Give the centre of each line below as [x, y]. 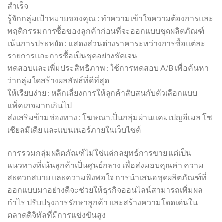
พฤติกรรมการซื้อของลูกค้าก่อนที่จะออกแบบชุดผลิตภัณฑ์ [106, 31]
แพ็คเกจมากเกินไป [40, 105]
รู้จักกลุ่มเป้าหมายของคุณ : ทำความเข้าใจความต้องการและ [110, 18]
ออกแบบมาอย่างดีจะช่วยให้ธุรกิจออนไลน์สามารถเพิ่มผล [105, 190]
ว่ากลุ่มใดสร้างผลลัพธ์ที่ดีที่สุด [58, 80]
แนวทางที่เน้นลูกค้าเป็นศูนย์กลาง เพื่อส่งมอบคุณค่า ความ [106, 165]
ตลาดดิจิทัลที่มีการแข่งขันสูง [56, 215]
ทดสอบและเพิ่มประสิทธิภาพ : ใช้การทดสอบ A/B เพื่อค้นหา [108, 68]
